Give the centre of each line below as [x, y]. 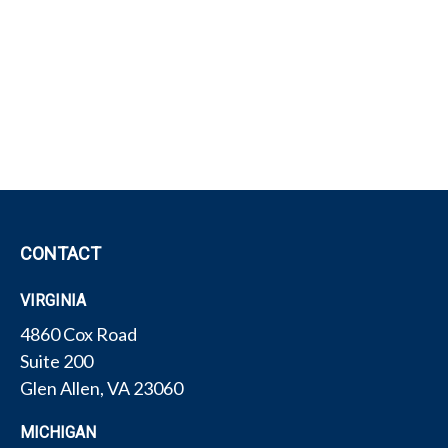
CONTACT [60, 253]
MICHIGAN [58, 432]
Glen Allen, [62, 388]
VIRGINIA [53, 300]
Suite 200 [56, 361]
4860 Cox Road [78, 334]
